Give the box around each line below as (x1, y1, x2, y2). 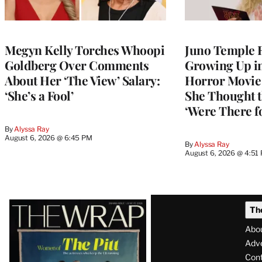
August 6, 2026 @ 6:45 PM (5, 133, 92, 142)
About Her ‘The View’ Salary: (5, 71, 160, 88)
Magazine (4, 212, 84, 238)
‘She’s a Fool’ (5, 87, 73, 104)
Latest (4, 191, 54, 217)
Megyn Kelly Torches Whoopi (5, 41, 164, 58)
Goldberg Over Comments (5, 56, 149, 73)
